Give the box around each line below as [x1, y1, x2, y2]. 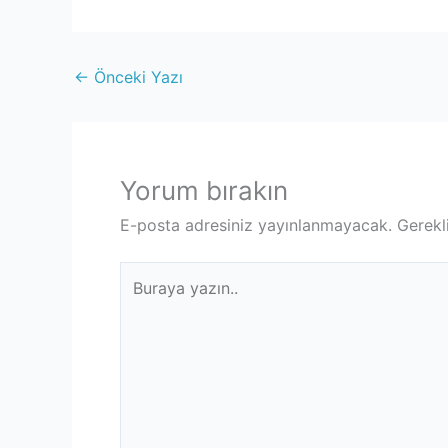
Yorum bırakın [120, 174, 288, 206]
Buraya [119, 263, 171, 284]
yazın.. [119, 289, 167, 310]
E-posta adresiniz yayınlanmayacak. [120, 214, 392, 235]
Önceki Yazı [89, 66, 183, 87]
